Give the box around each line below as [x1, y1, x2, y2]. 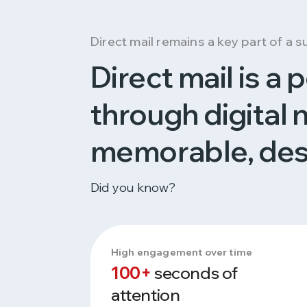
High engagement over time [111, 246, 252, 258]
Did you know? [90, 180, 176, 195]
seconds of [151, 262, 238, 283]
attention [111, 284, 180, 305]
